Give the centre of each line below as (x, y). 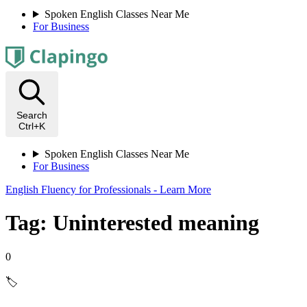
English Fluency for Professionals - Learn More (108, 189)
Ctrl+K (32, 126)
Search (32, 115)
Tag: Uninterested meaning (132, 223)
